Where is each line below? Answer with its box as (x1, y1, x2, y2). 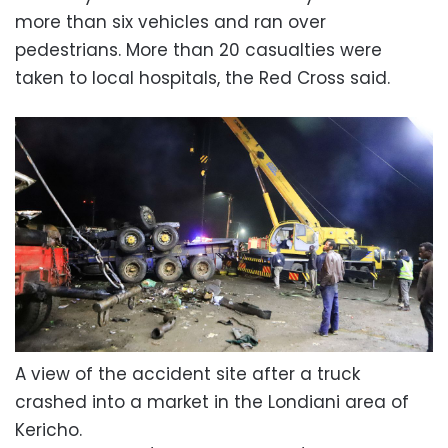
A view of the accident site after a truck (15, 361, 360, 386)
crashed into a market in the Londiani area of (15, 389, 409, 414)
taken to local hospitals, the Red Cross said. (15, 65, 390, 90)
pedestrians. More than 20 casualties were (15, 37, 382, 62)
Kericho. (15, 417, 82, 442)
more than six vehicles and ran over (15, 9, 326, 34)
